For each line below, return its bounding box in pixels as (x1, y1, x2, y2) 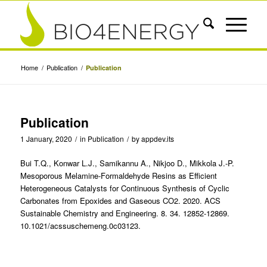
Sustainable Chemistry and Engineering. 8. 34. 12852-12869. (20, 207, 229, 219)
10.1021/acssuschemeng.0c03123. (20, 220, 141, 232)
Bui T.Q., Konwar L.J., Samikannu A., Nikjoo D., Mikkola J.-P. (20, 157, 234, 169)
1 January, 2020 (20, 133, 72, 144)
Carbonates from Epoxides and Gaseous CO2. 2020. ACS (20, 195, 221, 207)
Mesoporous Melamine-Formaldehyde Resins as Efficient (20, 170, 217, 182)
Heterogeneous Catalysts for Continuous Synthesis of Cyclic (20, 182, 229, 194)
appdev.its (141, 133, 174, 144)
